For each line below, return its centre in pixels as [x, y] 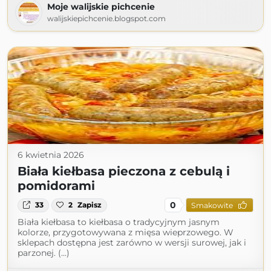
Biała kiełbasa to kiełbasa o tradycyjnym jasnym [119, 222]
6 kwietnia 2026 [51, 155]
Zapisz [90, 205]
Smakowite [212, 205]
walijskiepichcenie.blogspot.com [106, 19]
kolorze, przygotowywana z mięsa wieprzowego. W [126, 233]
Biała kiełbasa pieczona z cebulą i [124, 171]
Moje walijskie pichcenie [101, 7]
